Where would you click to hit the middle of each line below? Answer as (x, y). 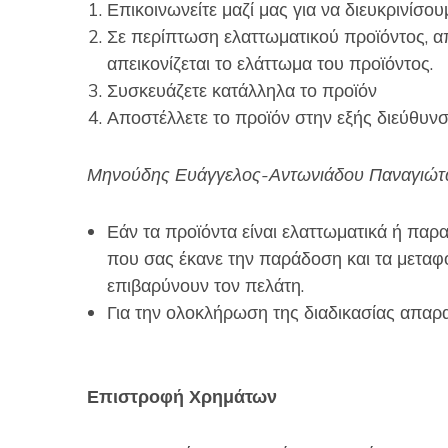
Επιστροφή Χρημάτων (182, 397)
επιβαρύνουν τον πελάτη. (205, 286)
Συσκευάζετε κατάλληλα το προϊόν (242, 91)
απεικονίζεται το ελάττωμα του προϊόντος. (270, 64)
